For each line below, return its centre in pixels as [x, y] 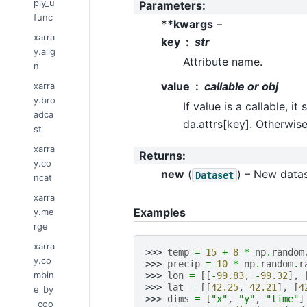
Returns [160, 155]
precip [183, 263]
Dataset [214, 175]
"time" [282, 298]
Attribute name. [222, 62]
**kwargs [187, 24]
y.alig [45, 51]
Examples [159, 213]
